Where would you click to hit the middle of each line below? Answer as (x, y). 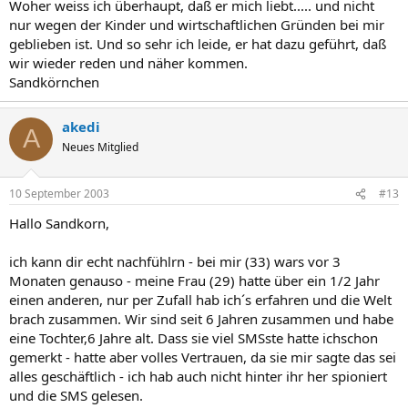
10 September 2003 (59, 194)
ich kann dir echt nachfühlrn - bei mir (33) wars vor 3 (175, 261)
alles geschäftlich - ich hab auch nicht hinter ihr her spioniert (198, 376)
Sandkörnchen (54, 82)
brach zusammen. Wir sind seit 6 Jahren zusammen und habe (201, 319)
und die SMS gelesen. (76, 395)
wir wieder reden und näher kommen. (128, 62)
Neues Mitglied (100, 147)
